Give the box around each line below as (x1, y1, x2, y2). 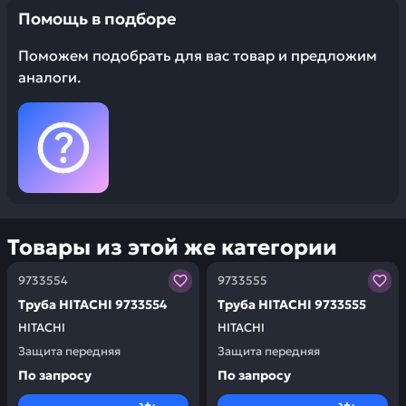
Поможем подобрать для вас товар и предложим (18, 46, 377, 64)
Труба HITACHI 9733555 (217, 296, 366, 313)
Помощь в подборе (18, 8, 177, 29)
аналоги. (18, 68, 81, 86)
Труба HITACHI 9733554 (18, 296, 167, 313)
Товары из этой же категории (7, 234, 337, 261)
